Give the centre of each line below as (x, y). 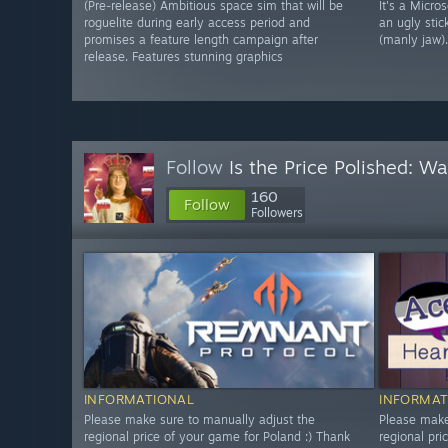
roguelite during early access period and (197, 23)
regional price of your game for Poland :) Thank (217, 437)
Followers (277, 212)
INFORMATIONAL (139, 399)
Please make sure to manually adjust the (199, 420)
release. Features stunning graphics (183, 57)
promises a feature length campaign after (201, 40)
